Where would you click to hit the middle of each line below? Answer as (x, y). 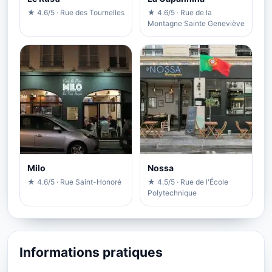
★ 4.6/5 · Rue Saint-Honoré (74, 182)
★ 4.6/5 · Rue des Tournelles (76, 12)
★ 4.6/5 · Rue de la (180, 12)
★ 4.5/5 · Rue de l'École (188, 182)
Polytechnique (172, 192)
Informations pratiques (91, 252)
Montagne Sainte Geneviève (196, 23)
